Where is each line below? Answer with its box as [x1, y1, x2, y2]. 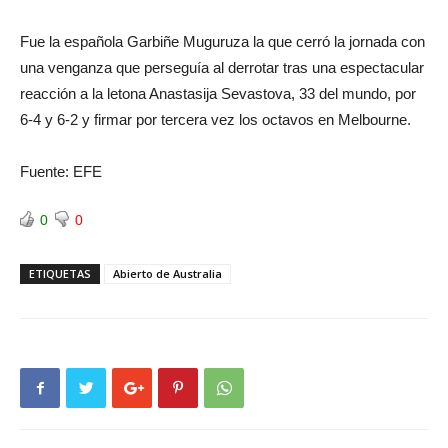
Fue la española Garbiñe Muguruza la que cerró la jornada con [20, 33, 425, 50]
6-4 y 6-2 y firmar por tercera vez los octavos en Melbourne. [20, 111, 411, 128]
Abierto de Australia [113, 266, 222, 281]
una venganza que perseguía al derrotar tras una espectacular [20, 59, 424, 76]
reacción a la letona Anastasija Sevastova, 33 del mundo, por [20, 85, 416, 102]
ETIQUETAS [29, 266, 91, 281]
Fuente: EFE [20, 163, 102, 180]
